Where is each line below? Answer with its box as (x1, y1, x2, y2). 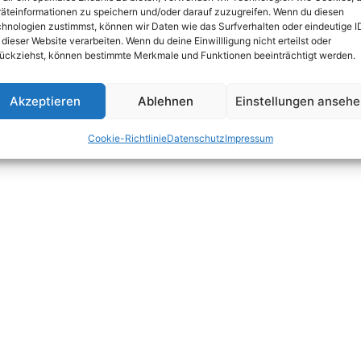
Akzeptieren (9, 93, 81, 109)
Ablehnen (138, 93, 194, 109)
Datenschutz (166, 132, 225, 144)
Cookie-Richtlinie (87, 132, 167, 144)
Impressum (224, 132, 273, 144)
